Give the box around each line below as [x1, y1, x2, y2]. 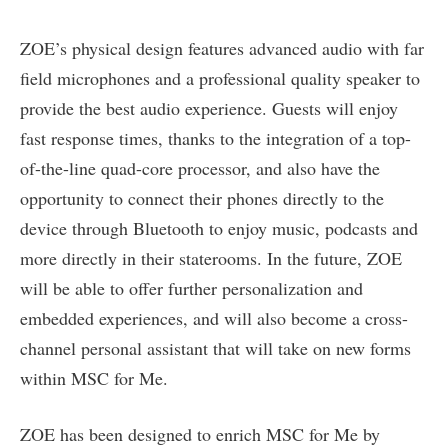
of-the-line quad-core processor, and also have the [20, 156, 380, 181]
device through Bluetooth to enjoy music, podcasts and [20, 216, 418, 241]
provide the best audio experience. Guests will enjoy [20, 96, 398, 121]
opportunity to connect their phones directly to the [20, 186, 384, 211]
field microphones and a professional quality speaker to [20, 66, 420, 91]
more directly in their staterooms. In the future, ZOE [20, 246, 402, 271]
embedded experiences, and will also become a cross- [20, 306, 408, 331]
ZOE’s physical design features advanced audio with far [20, 36, 424, 61]
